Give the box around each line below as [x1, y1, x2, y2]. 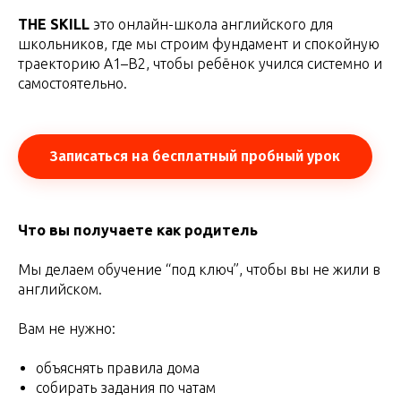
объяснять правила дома [36, 359, 200, 376]
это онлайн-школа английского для [90, 15, 333, 32]
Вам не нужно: [18, 320, 115, 337]
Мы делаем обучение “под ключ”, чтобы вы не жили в [18, 260, 380, 277]
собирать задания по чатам [36, 379, 216, 396]
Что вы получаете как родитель [18, 221, 258, 238]
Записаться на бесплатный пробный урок [50, 147, 340, 165]
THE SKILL [18, 15, 90, 32]
